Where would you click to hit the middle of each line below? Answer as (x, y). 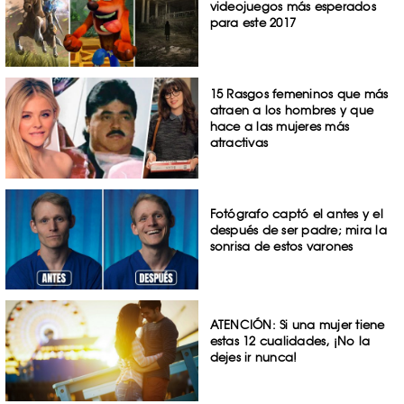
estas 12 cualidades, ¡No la (290, 341)
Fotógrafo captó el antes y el (296, 213)
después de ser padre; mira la (298, 230)
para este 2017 (253, 23)
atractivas (239, 142)
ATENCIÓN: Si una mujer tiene (297, 325)
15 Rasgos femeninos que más (299, 93)
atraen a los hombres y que (292, 110)
